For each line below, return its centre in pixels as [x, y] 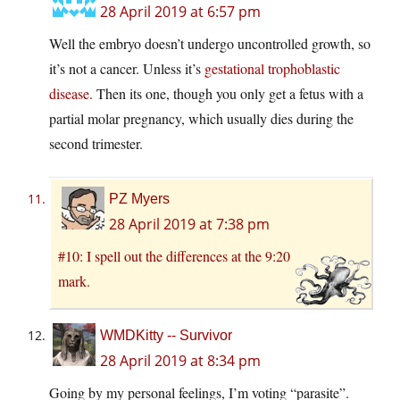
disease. [71, 94]
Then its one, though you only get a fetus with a [228, 94]
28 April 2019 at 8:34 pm [180, 361]
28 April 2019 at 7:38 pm [189, 225]
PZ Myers [139, 199]
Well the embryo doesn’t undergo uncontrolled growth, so [210, 44]
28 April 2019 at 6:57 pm [180, 12]
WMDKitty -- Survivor [166, 336]
